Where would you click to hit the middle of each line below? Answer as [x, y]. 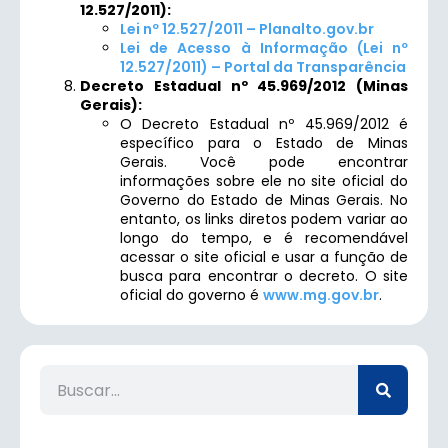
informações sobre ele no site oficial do [264, 181]
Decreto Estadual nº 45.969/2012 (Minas [244, 86]
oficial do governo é [191, 295]
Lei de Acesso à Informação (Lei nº [264, 48]
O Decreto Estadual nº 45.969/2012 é [264, 124]
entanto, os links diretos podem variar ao [264, 219]
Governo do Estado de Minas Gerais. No [264, 200]
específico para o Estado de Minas [264, 143]
